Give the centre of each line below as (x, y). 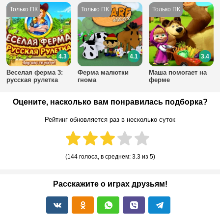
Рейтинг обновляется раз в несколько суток (110, 120)
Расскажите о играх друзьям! (110, 184)
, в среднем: (115, 157)
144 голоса (82, 157)
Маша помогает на (178, 73)
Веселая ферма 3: (35, 73)
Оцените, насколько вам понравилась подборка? (110, 102)
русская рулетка (32, 80)
